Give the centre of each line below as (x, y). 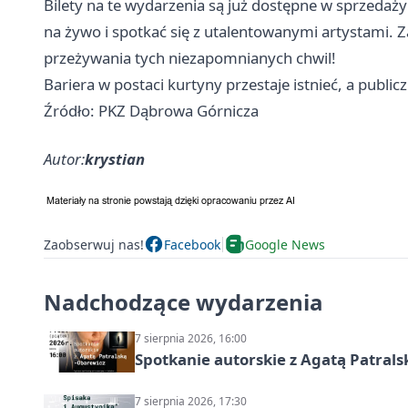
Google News (285, 244)
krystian (115, 159)
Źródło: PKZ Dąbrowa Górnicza (151, 111)
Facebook (192, 244)
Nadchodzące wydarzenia (184, 302)
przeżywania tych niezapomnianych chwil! (190, 58)
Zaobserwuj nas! (94, 244)
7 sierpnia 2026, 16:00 (191, 339)
